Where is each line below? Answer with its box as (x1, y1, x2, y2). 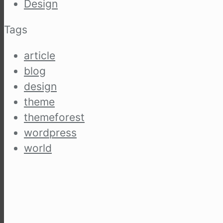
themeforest (24, 111, 85, 124)
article (24, 49, 55, 62)
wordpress (24, 126, 77, 139)
